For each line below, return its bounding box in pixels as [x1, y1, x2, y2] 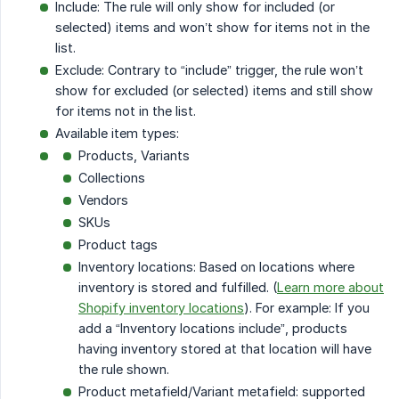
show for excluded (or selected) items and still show [55, 82, 373, 98]
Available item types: [55, 125, 179, 141]
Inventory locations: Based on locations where [78, 258, 354, 274]
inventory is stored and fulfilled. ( [78, 279, 277, 295]
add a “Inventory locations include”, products [78, 320, 347, 336]
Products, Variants [78, 147, 190, 163]
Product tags [78, 236, 158, 252]
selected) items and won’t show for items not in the [55, 19, 370, 35]
